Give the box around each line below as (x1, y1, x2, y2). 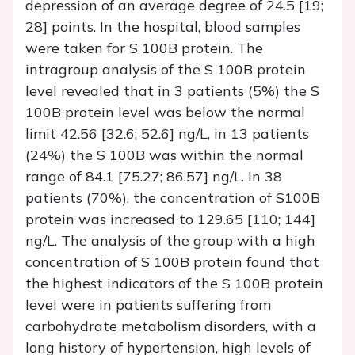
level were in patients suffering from (25, 296, 271, 315)
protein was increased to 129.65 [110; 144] (25, 210, 315, 229)
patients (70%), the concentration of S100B (25, 189, 320, 208)
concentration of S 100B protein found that (25, 253, 319, 272)
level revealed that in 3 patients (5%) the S (25, 82, 319, 101)
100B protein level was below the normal (25, 103, 305, 122)
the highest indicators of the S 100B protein (25, 274, 323, 293)
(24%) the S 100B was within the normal (25, 146, 303, 165)
